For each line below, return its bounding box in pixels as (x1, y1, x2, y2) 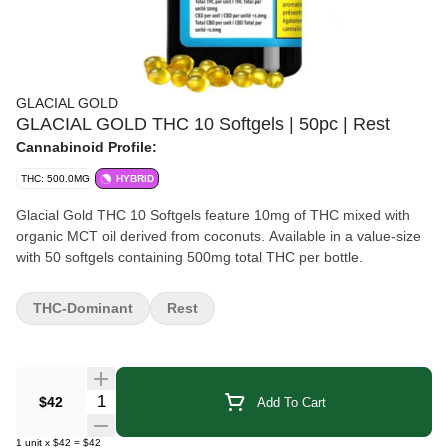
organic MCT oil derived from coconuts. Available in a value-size (16, 228, 421, 244)
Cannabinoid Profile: (16, 139, 157, 155)
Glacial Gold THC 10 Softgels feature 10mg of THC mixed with (16, 207, 410, 223)
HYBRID (116, 173, 154, 184)
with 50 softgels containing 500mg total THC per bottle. (16, 249, 363, 265)
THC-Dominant (33, 300, 133, 316)
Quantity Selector (85, 390, 207, 407)
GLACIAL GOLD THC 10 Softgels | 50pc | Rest (16, 114, 390, 134)
